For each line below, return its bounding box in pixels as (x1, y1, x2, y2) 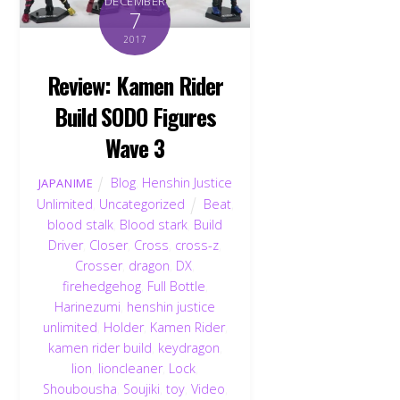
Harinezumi (54, 297, 121, 315)
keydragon (157, 338, 220, 356)
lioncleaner (98, 359, 163, 377)
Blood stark (120, 215, 188, 233)
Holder (103, 318, 144, 336)
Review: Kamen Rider (47, 67, 223, 102)
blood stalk (47, 215, 114, 233)
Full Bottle (146, 277, 205, 295)
